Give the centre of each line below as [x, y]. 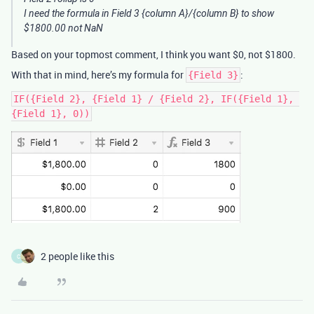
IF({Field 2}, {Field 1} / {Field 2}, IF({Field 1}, [153, 99]
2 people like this [77, 257]
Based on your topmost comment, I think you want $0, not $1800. [153, 55]
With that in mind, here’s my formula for [98, 75]
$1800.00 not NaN [63, 28]
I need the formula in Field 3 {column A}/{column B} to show [149, 14]
